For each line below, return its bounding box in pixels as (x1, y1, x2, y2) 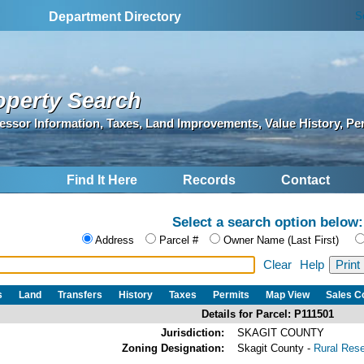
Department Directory (49, 10, 182, 24)
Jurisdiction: (161, 326, 224, 339)
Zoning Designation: (122, 341, 224, 354)
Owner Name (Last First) (223, 234, 339, 247)
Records (183, 173, 236, 188)
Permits (213, 288, 249, 301)
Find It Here (67, 173, 137, 188)
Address (95, 234, 134, 247)
